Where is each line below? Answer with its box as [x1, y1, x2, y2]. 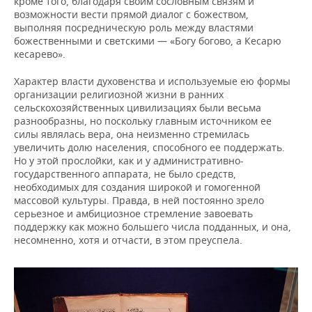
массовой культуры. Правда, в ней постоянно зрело [14, 194, 264, 208]
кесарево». [14, 47, 65, 61]
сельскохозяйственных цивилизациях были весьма [14, 101, 261, 115]
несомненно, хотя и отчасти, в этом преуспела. [14, 233, 242, 247]
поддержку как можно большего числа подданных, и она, [14, 220, 291, 234]
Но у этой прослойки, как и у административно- [14, 154, 244, 168]
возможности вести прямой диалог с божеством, [14, 8, 249, 22]
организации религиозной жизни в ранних [14, 88, 224, 102]
